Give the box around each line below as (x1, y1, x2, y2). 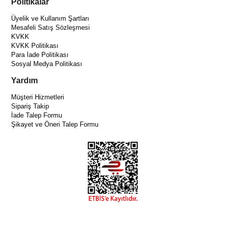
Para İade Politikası (11, 51, 69, 59)
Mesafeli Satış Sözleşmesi (11, 24, 90, 32)
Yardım (11, 76, 38, 85)
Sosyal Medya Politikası (11, 60, 83, 68)
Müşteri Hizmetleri (11, 93, 65, 101)
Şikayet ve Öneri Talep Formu (11, 121, 99, 129)
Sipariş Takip (11, 102, 49, 110)
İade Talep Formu (11, 111, 63, 120)
